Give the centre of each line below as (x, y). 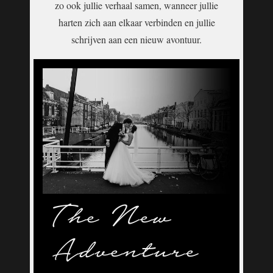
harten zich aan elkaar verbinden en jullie (136, 22)
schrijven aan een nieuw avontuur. (136, 39)
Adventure (125, 254)
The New (112, 220)
